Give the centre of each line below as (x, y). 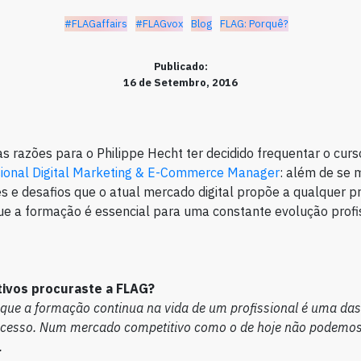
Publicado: (180, 66)
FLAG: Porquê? (254, 24)
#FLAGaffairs (96, 24)
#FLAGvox (159, 24)
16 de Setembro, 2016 (180, 83)
